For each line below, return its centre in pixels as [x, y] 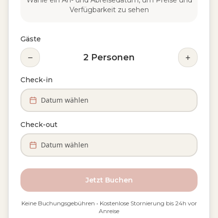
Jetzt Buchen [109, 180]
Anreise [109, 211]
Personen [113, 57]
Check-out [39, 125]
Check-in [36, 80]
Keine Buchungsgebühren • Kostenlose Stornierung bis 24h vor [109, 203]
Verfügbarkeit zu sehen [109, 10]
